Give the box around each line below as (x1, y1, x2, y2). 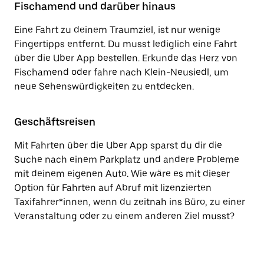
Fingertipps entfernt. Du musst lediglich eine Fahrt (14, 38, 237, 49)
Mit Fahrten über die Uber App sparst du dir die (14, 140, 222, 151)
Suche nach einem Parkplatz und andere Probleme (14, 154, 239, 165)
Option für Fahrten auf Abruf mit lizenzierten (14, 182, 212, 193)
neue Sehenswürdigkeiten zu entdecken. (14, 81, 194, 92)
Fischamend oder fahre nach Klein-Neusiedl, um (14, 67, 229, 78)
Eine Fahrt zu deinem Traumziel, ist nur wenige (14, 24, 220, 35)
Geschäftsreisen (14, 115, 95, 128)
